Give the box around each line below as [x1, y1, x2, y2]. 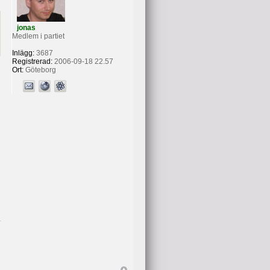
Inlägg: [11, 48, 34, 57]
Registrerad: [11, 57, 52, 66]
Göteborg [23, 65, 56, 74]
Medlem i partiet [11, 31, 64, 40]
